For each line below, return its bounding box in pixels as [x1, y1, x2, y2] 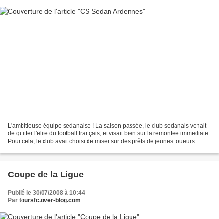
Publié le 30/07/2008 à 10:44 [8, 189, 85, 197]
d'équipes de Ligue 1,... [8, 146, 69, 153]
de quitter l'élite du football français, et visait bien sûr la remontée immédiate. [8, 130, 210, 137]
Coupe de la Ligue [8, 170, 84, 180]
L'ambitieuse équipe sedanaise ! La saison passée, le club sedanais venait [8, 122, 206, 130]
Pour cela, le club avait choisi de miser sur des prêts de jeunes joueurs [8, 138, 195, 145]
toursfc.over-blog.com [19, 197, 81, 204]
